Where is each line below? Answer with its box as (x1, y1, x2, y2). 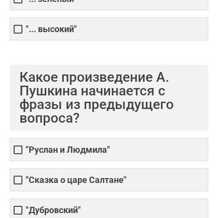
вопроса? (19, 110, 80, 126)
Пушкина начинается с (19, 83, 165, 99)
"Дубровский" (26, 205, 81, 216)
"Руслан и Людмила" (26, 145, 110, 155)
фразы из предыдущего (19, 96, 174, 112)
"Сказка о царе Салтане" (26, 175, 127, 185)
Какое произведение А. (19, 69, 169, 85)
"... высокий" (26, 24, 77, 35)
